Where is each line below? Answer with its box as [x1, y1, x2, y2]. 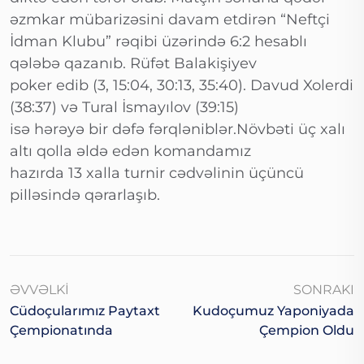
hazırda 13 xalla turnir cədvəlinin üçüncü [10, 164, 304, 183]
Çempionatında [10, 323, 113, 339]
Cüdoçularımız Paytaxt [10, 303, 160, 319]
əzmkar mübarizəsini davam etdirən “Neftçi [10, 11, 330, 29]
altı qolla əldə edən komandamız [10, 142, 251, 161]
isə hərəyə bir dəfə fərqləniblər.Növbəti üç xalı [10, 120, 345, 139]
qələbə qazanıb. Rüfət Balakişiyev [10, 54, 257, 73]
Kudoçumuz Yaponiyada [193, 303, 354, 319]
